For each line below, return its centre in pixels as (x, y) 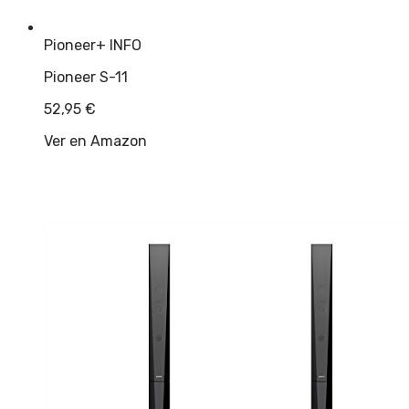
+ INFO (119, 46)
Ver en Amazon (95, 142)
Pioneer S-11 (86, 78)
